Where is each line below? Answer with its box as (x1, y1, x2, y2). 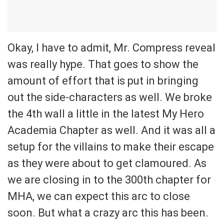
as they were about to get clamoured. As (7, 156, 206, 169)
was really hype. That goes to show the (7, 57, 198, 70)
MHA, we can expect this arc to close (7, 189, 190, 202)
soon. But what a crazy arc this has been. (7, 206, 208, 219)
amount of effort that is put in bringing (7, 74, 198, 87)
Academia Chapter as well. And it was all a (7, 123, 215, 136)
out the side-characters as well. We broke (7, 90, 212, 103)
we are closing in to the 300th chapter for (7, 173, 211, 186)
